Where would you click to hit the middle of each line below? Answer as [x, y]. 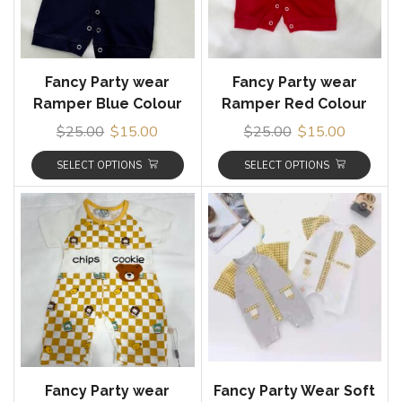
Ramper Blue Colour [107, 103]
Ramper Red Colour [295, 103]
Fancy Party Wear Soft [295, 390]
